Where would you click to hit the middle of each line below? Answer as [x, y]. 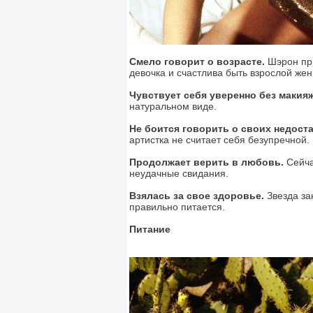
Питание [150, 229]
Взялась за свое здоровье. [197, 196]
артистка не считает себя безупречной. [219, 140]
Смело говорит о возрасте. [197, 61]
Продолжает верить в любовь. [206, 162]
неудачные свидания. [179, 173]
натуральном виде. [173, 106]
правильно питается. [177, 207]
